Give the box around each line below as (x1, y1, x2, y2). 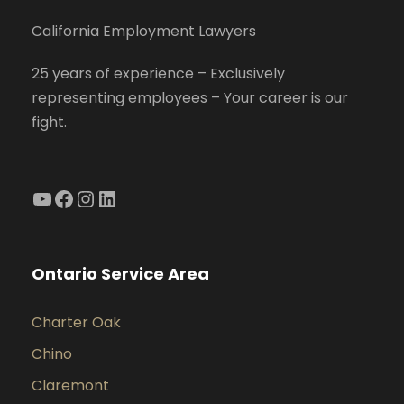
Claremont (32, 375, 109, 397)
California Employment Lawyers (32, 21, 256, 42)
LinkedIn (96, 182, 110, 213)
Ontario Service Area (32, 262, 209, 286)
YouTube (31, 182, 44, 213)
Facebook (52, 182, 64, 213)
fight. (32, 112, 67, 133)
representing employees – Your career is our (32, 87, 348, 109)
